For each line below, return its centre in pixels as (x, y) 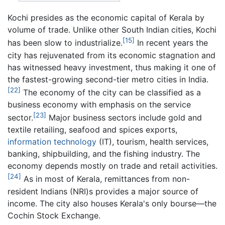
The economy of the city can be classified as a (111, 92)
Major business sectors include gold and (124, 118)
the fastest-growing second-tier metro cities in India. (108, 79)
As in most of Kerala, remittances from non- (105, 179)
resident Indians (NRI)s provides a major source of (103, 191)
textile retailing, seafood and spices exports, (92, 130)
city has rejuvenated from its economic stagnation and (111, 55)
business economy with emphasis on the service (99, 104)
